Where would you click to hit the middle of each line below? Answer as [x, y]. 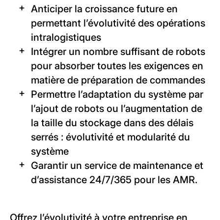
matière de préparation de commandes [118, 80]
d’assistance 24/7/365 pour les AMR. [114, 180]
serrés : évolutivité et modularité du [110, 137]
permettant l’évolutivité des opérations [118, 23]
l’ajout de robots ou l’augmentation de [117, 109]
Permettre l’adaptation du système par [117, 95]
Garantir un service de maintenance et [117, 166]
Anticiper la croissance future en [104, 9]
